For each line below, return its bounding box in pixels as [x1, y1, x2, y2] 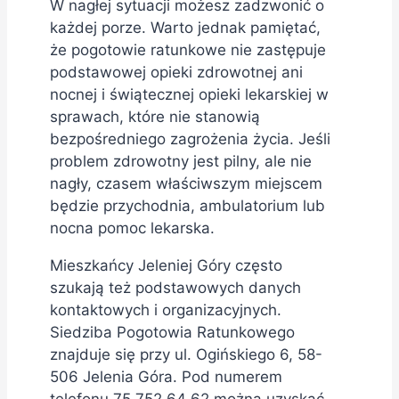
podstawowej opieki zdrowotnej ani [50, 62, 303, 81]
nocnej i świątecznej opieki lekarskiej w [50, 85, 329, 103]
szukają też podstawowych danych [50, 278, 301, 297]
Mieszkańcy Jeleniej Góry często [50, 256, 282, 274]
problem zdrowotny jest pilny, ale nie [50, 151, 312, 170]
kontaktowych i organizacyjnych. [50, 300, 281, 319]
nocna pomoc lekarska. [50, 218, 215, 237]
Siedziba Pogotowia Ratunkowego [50, 322, 295, 341]
